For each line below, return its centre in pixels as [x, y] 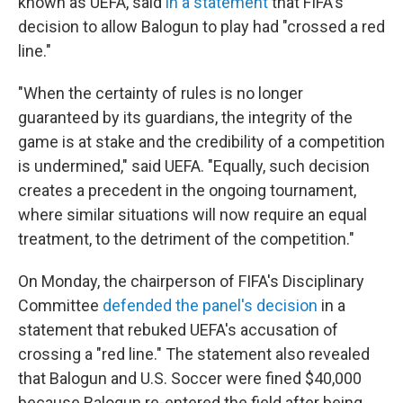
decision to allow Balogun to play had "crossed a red [201, 26]
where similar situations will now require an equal [193, 214]
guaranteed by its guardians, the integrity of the [185, 117]
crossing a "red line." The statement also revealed [194, 354]
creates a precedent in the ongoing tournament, [187, 190]
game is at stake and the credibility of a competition [201, 141]
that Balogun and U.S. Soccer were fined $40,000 [190, 378]
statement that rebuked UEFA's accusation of [178, 329]
